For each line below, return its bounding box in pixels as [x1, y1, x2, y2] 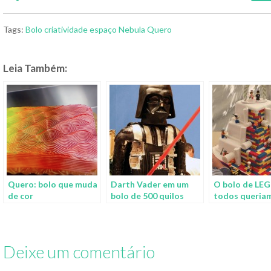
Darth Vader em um [111, 179, 189, 190]
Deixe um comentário [3, 241, 155, 263]
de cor [8, 191, 33, 201]
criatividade [44, 24, 88, 35]
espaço [90, 24, 117, 35]
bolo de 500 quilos [111, 191, 184, 201]
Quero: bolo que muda [8, 179, 97, 190]
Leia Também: [3, 62, 67, 75]
